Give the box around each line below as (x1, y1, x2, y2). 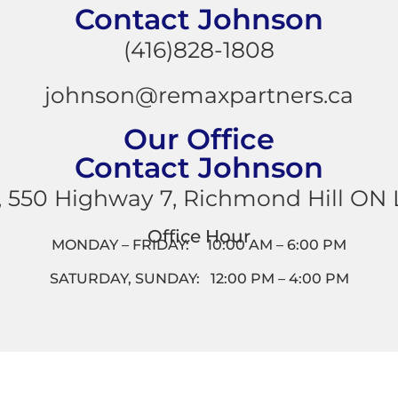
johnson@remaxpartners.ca (44, 82, 354, 109)
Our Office (123, 121, 275, 156)
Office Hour (147, 226, 251, 248)
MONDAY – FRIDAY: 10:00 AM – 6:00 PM (52, 236, 346, 254)
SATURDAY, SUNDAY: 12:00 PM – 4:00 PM (49, 270, 349, 288)
